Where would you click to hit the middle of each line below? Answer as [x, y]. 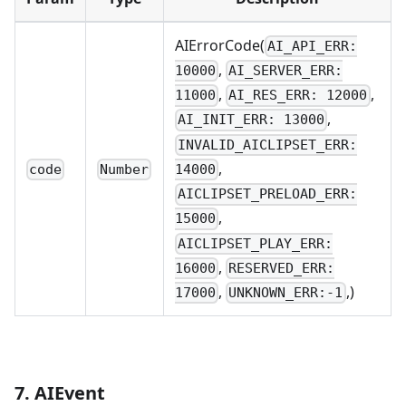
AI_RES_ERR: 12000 [298, 96]
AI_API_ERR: [313, 47]
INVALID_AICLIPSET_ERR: [268, 145]
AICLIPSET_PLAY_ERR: [256, 243]
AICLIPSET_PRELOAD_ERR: [268, 194]
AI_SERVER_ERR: [286, 71]
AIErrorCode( [220, 45]
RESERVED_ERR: [282, 268]
